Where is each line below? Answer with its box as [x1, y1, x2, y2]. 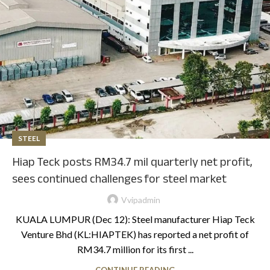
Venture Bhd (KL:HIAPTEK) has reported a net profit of [21, 228, 249, 240]
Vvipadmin [121, 194, 160, 205]
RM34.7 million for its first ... [77, 243, 193, 255]
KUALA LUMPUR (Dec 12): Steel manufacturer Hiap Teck [15, 213, 255, 225]
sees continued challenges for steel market [12, 168, 227, 190]
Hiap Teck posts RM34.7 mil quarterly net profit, [12, 151, 253, 174]
